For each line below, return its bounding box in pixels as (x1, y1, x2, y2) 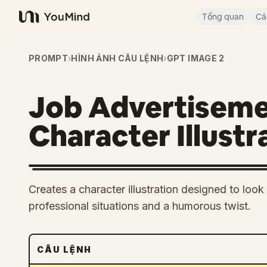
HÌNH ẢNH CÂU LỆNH (71, 53, 164, 63)
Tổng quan (201, 11, 244, 22)
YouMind (18, 17, 58, 29)
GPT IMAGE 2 (166, 53, 225, 63)
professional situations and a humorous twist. (29, 200, 251, 212)
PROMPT (29, 53, 69, 63)
